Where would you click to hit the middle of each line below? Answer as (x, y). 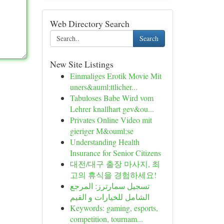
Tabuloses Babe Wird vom (111, 98)
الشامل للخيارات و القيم (109, 197)
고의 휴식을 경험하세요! (113, 175)
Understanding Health (104, 142)
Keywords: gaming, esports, (114, 208)
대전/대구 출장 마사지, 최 (115, 164)
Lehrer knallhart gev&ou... (112, 109)
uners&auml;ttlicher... (103, 87)
